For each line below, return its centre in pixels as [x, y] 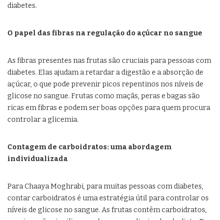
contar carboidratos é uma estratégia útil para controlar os [108, 198]
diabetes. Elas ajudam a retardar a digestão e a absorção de [105, 73]
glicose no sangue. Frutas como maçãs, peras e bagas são [104, 96]
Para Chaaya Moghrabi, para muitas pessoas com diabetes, [105, 187]
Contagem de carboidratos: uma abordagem [89, 147]
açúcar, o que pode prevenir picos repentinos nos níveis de [105, 84]
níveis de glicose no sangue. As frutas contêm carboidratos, [107, 210]
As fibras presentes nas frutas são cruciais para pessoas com [109, 61]
